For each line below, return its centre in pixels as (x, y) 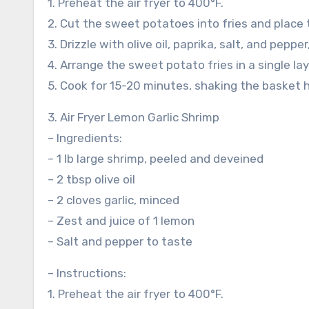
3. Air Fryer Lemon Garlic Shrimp (133, 117)
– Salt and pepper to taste (120, 241)
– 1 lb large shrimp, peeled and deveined (156, 159)
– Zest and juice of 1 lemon (121, 221)
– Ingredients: (85, 138)
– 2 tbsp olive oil (91, 179)
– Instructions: (87, 273)
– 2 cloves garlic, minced (113, 200)
